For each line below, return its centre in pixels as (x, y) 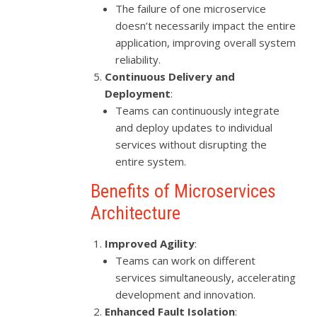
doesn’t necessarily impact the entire (206, 26)
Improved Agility (150, 244)
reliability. (138, 60)
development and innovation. (186, 295)
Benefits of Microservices (184, 191)
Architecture (136, 213)
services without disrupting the (191, 145)
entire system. (151, 162)
